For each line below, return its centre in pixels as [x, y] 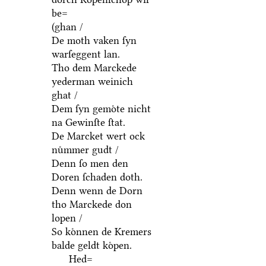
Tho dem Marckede [94, 68]
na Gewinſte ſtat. [88, 123]
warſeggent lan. [85, 54]
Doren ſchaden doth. [97, 177]
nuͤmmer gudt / [85, 150]
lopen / [67, 218]
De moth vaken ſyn [94, 41]
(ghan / [67, 27]
